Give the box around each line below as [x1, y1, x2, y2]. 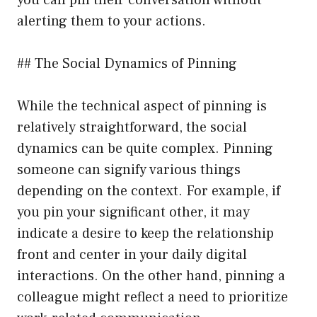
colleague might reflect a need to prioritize [17, 287, 288, 306]
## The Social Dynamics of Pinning [17, 54, 237, 73]
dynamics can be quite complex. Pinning [17, 139, 273, 158]
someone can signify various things [17, 160, 241, 179]
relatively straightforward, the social [17, 117, 247, 137]
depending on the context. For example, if [17, 181, 280, 200]
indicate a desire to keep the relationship [17, 224, 274, 243]
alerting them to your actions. [17, 11, 206, 30]
